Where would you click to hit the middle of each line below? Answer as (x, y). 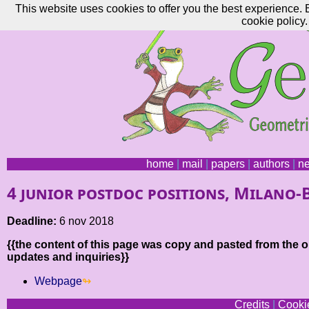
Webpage (58, 281)
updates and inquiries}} (68, 257)
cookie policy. (274, 21)
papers (228, 164)
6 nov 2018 (85, 221)
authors (271, 164)
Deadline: (32, 221)
